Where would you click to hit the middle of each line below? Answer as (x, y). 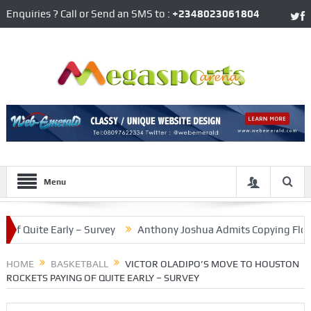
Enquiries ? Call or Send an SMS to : (89, 14)
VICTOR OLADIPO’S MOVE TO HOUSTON (212, 264)
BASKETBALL (79, 264)
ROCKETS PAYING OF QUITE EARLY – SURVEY (102, 278)
